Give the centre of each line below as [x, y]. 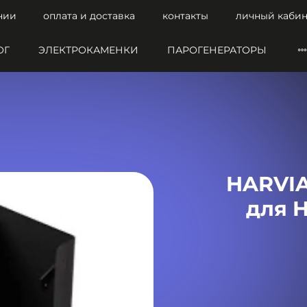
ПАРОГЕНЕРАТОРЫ [217, 50]
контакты [185, 16]
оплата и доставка [89, 16]
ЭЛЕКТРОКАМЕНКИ [88, 50]
